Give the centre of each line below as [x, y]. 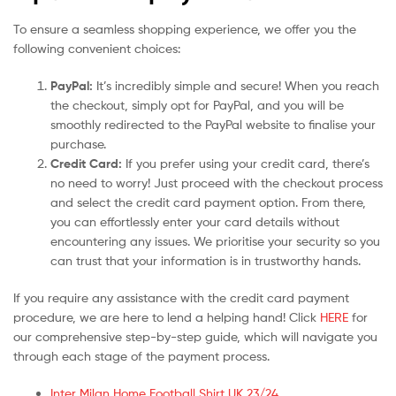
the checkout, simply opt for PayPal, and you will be [197, 104]
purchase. [78, 143]
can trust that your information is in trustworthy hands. [206, 260]
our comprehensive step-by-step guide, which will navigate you [195, 336]
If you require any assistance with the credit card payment [181, 297]
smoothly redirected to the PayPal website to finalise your [213, 124]
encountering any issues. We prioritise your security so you [215, 240]
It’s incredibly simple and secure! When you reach [236, 85]
